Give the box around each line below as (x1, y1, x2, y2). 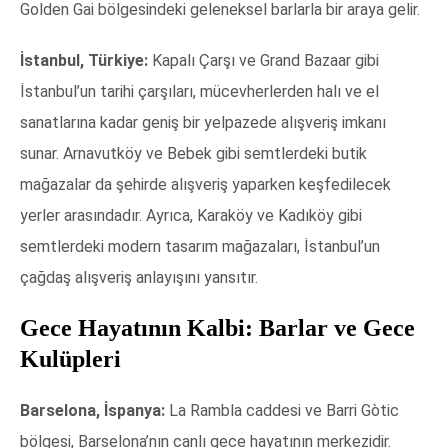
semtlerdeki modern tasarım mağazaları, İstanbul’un (20, 237, 380, 257)
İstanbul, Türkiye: (20, 51, 148, 71)
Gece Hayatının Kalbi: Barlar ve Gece (20, 315, 415, 342)
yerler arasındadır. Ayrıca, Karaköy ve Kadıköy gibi (20, 206, 362, 226)
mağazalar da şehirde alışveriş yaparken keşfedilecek (20, 175, 391, 195)
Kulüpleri (20, 346, 121, 373)
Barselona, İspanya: (20, 401, 165, 421)
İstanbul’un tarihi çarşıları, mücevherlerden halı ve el (20, 82, 379, 102)
